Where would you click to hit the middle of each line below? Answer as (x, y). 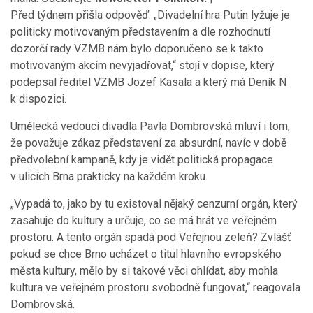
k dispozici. (38, 99)
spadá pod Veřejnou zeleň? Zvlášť (206, 238)
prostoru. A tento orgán (66, 238)
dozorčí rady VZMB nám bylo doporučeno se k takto (137, 49)
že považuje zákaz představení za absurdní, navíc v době (148, 143)
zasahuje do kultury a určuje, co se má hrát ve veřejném (144, 221)
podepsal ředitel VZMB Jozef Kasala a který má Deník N (148, 82)
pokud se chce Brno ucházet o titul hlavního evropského (146, 254)
